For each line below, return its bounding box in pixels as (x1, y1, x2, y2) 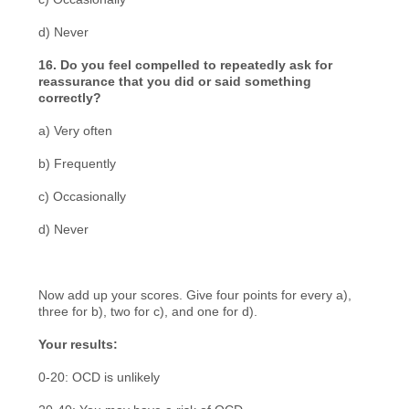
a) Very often (38, 122, 113, 138)
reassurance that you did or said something (38, 73, 312, 89)
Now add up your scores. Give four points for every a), (38, 287, 352, 302)
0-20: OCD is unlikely (38, 369, 161, 384)
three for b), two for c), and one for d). (38, 303, 258, 319)
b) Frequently (38, 155, 117, 171)
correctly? (38, 89, 102, 105)
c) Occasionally (38, 188, 127, 204)
